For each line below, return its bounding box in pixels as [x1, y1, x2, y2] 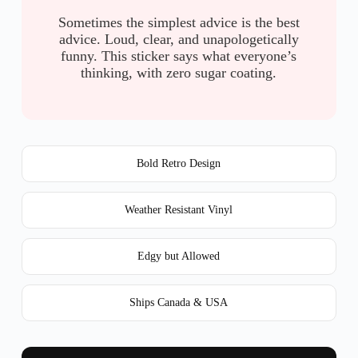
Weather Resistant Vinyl [125, 203, 233, 216]
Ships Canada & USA [129, 296, 229, 308]
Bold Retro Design [137, 157, 221, 169]
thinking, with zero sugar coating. [81, 64, 277, 81]
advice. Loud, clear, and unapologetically [58, 30, 299, 47]
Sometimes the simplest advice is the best [58, 14, 300, 30]
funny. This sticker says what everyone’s [61, 47, 297, 64]
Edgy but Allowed [137, 249, 221, 262]
